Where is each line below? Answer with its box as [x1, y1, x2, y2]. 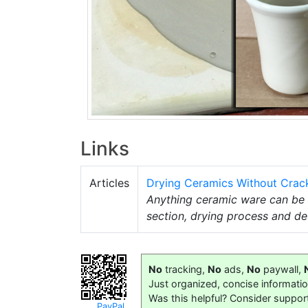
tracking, [162, 263, 208, 275]
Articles [89, 175, 129, 190]
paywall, [261, 263, 304, 275]
